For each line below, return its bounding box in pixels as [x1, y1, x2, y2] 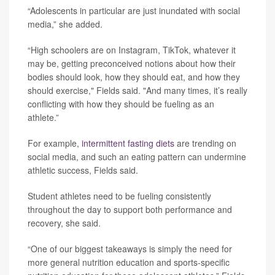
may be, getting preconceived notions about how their [28, 56, 236, 69]
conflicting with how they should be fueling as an [28, 97, 214, 110]
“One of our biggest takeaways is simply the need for [28, 242, 232, 255]
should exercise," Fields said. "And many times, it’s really [28, 83, 247, 96]
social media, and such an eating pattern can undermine [28, 150, 246, 163]
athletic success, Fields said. [28, 163, 138, 176]
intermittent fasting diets [82, 136, 174, 149]
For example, [28, 136, 82, 149]
